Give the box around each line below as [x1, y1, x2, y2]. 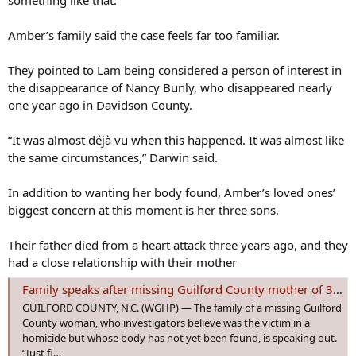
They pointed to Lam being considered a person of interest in [8, 62, 342, 79]
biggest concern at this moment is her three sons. [8, 202, 279, 219]
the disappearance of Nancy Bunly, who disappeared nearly [8, 79, 332, 96]
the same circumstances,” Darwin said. [8, 149, 218, 166]
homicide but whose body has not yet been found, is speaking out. [22, 331, 337, 346]
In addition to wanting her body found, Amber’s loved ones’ [8, 184, 335, 201]
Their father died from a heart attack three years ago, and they [8, 237, 348, 253]
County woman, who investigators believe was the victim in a [22, 315, 310, 331]
